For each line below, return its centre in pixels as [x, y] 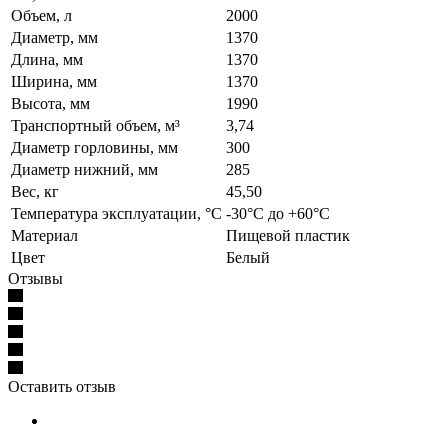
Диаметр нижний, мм [84, 169]
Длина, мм [47, 59]
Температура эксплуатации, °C [116, 213]
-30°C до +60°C [278, 213]
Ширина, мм [54, 81]
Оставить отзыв [62, 386]
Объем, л [41, 15]
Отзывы [35, 278]
